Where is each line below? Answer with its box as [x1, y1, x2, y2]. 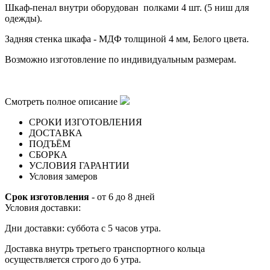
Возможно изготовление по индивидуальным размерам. [5, 54, 236, 65]
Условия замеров [29, 171, 98, 182]
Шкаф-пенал [5, 2, 57, 13]
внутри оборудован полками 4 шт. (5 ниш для [57, 2, 249, 13]
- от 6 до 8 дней [89, 192, 155, 202]
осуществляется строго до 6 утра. [5, 254, 141, 265]
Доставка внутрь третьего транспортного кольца [5, 243, 205, 254]
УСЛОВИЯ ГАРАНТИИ [29, 160, 130, 171]
